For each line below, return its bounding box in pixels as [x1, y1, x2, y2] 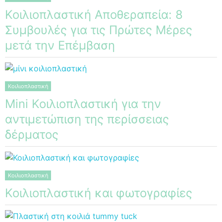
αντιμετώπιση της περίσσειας [5, 111, 169, 126]
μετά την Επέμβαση [5, 38, 115, 53]
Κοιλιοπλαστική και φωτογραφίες [5, 185, 192, 200]
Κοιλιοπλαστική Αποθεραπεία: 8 [5, 7, 183, 22]
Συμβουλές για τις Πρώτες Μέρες [5, 22, 192, 37]
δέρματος [5, 127, 58, 142]
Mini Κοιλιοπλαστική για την [5, 96, 161, 111]
